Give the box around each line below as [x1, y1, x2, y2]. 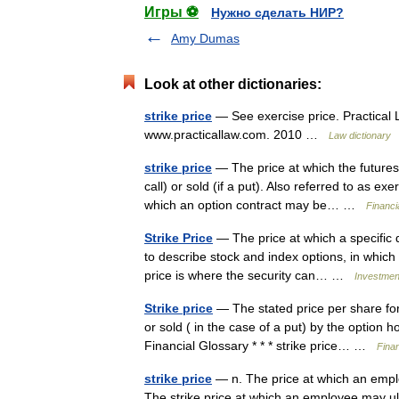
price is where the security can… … [144, 268, 354, 282]
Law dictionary [329, 130, 391, 141]
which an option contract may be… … [144, 198, 366, 212]
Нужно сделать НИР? [211, 5, 344, 20]
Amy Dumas [171, 31, 240, 45]
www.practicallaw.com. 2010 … [144, 127, 329, 142]
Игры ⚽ [144, 4, 199, 20]
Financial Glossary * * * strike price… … [144, 338, 377, 353]
